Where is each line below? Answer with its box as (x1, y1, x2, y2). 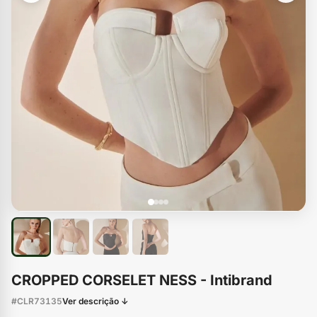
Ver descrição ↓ (62, 295, 129, 306)
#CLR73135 (11, 295, 62, 306)
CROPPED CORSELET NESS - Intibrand (11, 271, 272, 289)
